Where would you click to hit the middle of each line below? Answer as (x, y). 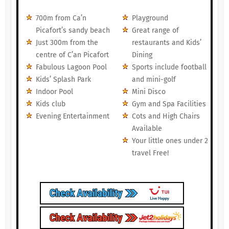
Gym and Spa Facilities (169, 104)
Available (147, 129)
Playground (150, 18)
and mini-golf (154, 80)
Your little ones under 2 (170, 141)
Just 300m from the (67, 43)
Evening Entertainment (72, 117)
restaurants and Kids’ (166, 43)
